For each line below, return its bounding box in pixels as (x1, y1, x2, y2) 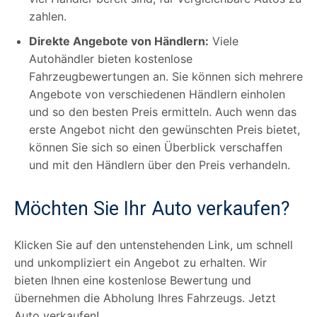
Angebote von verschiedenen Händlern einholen (29, 86, 285, 101)
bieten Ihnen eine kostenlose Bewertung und (14, 272, 251, 287)
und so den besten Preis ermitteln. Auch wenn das (29, 104, 296, 119)
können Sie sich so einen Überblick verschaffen (29, 139, 282, 154)
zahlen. (29, 8, 67, 23)
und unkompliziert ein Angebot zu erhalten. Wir (14, 255, 267, 270)
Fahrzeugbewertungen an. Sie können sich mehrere (29, 69, 303, 83)
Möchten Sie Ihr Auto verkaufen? (14, 197, 290, 220)
